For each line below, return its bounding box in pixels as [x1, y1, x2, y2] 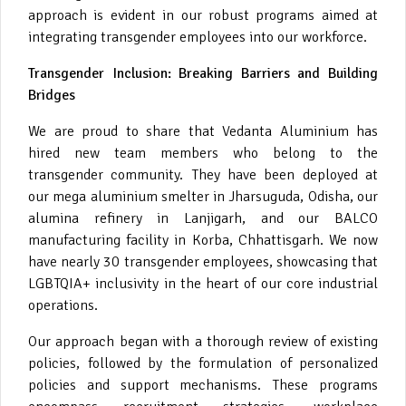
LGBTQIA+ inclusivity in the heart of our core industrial [28, 274, 378, 293]
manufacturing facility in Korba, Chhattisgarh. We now [28, 230, 378, 249]
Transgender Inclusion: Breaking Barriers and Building [28, 63, 378, 82]
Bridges [28, 85, 75, 104]
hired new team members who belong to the [28, 143, 378, 162]
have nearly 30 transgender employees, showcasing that [28, 252, 378, 271]
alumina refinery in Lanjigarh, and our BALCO [28, 208, 378, 227]
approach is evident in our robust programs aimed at [28, 5, 378, 24]
